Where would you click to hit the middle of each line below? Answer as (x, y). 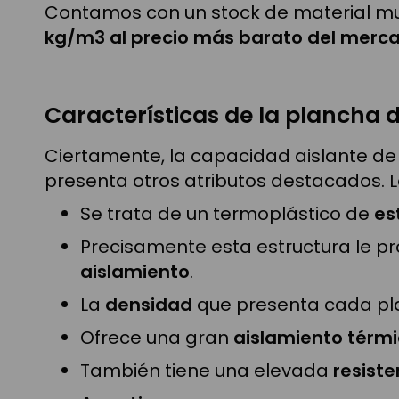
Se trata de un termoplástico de (227, 213)
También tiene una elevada (207, 370)
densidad (149, 304)
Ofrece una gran (157, 337)
